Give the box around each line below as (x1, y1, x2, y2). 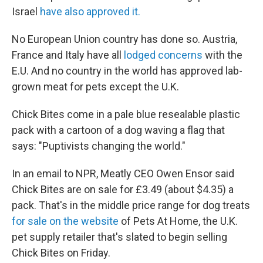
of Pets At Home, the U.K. (121, 215, 238, 227)
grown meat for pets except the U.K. (12, 80, 179, 93)
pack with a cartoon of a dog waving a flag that (12, 124, 225, 136)
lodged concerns (124, 49, 203, 61)
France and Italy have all (12, 49, 124, 61)
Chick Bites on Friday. (12, 247, 110, 259)
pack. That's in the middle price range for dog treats (12, 199, 250, 211)
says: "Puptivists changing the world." (12, 140, 186, 152)
